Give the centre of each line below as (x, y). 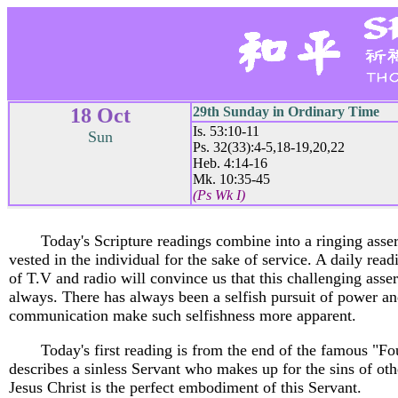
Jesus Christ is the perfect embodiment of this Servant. (185, 387)
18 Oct (100, 115)
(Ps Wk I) (219, 195)
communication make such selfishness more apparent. (183, 315)
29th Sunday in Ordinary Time (286, 111)
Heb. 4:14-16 (230, 163)
